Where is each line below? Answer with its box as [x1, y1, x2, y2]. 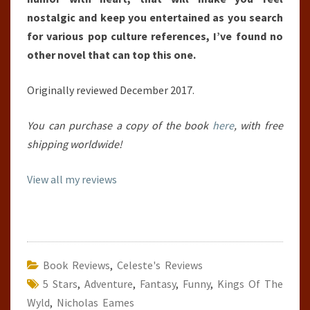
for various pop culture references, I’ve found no [27, 29, 283, 43]
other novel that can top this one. [27, 48, 196, 62]
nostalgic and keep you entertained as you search [27, 10, 283, 24]
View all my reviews [27, 172, 117, 186]
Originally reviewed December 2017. [27, 83, 194, 97]
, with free [233, 118, 284, 132]
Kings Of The [217, 277, 283, 291]
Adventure [84, 277, 133, 291]
